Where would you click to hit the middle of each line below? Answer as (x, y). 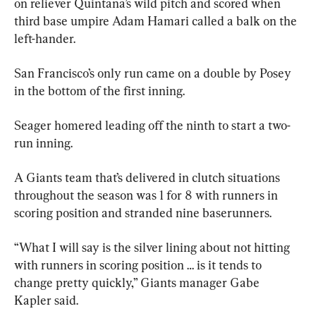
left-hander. (45, 38)
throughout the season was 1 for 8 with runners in (147, 195)
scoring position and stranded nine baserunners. (143, 212)
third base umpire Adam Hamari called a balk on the (157, 20)
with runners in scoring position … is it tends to (139, 265)
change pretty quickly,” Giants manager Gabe (138, 282)
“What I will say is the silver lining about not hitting (153, 247)
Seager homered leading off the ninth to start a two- (152, 125)
